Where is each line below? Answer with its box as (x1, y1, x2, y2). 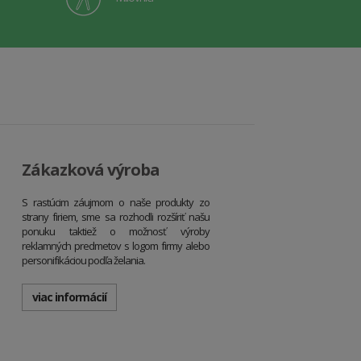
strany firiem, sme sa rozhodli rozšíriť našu (22, 210, 210, 225)
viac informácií (32, 289, 107, 305)
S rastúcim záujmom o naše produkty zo (22, 195, 210, 210)
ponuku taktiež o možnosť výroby (22, 224, 210, 239)
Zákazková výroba (22, 159, 160, 181)
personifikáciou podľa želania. (22, 253, 146, 268)
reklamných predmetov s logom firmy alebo (22, 239, 210, 254)
